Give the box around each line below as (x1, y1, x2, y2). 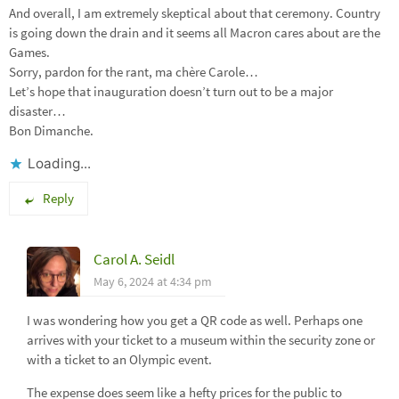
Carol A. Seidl (94, 248, 175, 269)
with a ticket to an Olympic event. (27, 350, 212, 368)
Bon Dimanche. (9, 121, 94, 139)
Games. (9, 43, 50, 61)
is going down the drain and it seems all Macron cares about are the (9, 23, 380, 41)
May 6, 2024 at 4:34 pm (94, 273, 212, 289)
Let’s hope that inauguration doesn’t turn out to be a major (9, 82, 333, 100)
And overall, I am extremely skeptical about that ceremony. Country (9, 4, 380, 21)
